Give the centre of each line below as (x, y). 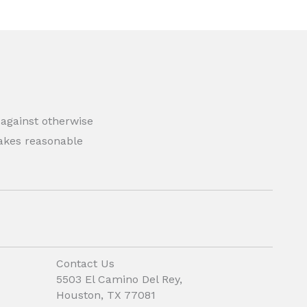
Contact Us (85, 264)
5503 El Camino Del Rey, (119, 280)
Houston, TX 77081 (106, 295)
